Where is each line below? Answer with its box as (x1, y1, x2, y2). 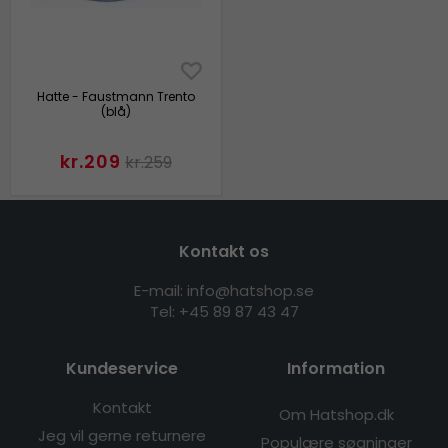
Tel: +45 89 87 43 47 (149, 301, 299, 323)
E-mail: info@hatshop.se (134, 280, 314, 302)
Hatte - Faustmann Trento (36, 88, 195, 106)
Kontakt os (179, 240, 269, 264)
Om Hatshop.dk (278, 404, 394, 426)
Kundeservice (66, 357, 178, 381)
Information (287, 357, 385, 381)
